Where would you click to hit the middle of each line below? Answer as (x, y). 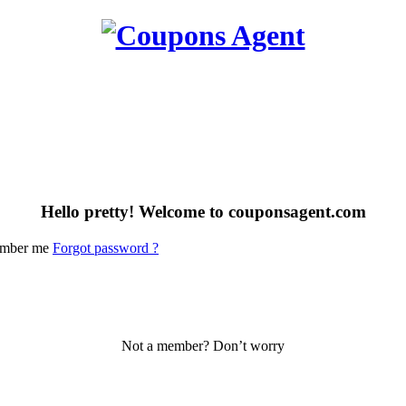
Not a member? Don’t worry (203, 346)
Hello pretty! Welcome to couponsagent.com (203, 211)
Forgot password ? (106, 248)
